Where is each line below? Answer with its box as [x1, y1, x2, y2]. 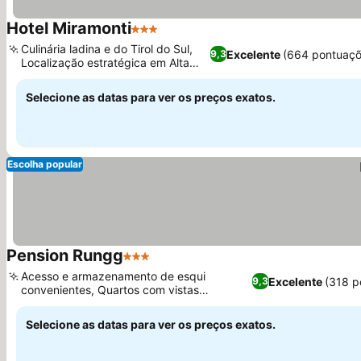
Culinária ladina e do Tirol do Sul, [21, 42, 193, 56]
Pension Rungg [6, 246, 123, 265]
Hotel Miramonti [6, 19, 131, 38]
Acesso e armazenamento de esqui [21, 269, 205, 283]
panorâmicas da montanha [21, 297, 161, 310]
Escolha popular [7, 158, 82, 170]
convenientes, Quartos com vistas [21, 283, 199, 297]
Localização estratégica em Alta [21, 56, 189, 69]
